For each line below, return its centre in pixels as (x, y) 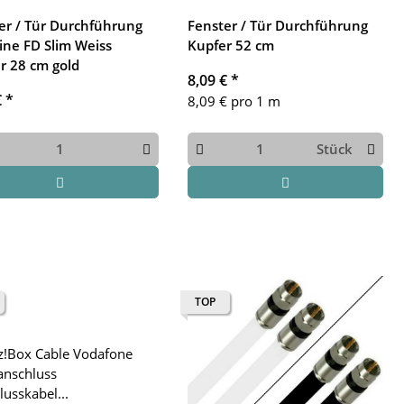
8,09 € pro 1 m (234, 101)
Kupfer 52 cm (230, 45)
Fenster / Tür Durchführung (277, 25)
